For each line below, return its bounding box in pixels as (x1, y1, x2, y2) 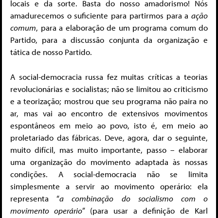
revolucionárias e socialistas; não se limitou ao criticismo (10, 83, 208, 94)
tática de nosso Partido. (10, 47, 92, 57)
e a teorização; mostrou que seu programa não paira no (10, 95, 208, 106)
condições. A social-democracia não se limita (10, 168, 208, 179)
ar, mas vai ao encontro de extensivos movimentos (10, 108, 208, 118)
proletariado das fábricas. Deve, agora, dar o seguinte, (10, 132, 208, 143)
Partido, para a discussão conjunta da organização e (10, 35, 208, 45)
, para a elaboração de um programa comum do (36, 22, 208, 33)
